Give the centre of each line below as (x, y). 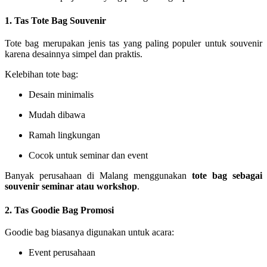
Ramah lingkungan (64, 135)
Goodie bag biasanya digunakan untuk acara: (89, 232)
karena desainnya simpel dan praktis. (74, 54)
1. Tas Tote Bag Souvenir (55, 21)
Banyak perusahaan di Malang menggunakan (98, 175)
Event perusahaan (62, 253)
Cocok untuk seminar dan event (88, 155)
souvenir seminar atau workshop (71, 186)
